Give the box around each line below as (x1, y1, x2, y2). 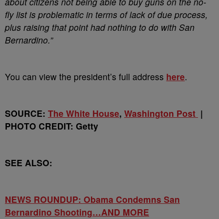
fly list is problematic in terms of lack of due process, (5, 8, 208, 21)
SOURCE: (5, 107, 48, 119)
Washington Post (124, 107, 198, 119)
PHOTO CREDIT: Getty (5, 120, 98, 132)
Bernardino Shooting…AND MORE (5, 206, 149, 218)
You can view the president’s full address (5, 70, 166, 83)
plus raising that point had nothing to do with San (5, 21, 195, 33)
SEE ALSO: (5, 156, 52, 169)
